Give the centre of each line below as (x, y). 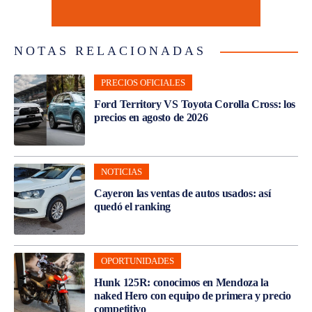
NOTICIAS (122, 171)
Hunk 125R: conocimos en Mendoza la (181, 282)
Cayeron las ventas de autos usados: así (182, 193)
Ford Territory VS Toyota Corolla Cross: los (195, 104)
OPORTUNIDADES (138, 260)
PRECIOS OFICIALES (143, 82)
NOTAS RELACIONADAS (110, 50)
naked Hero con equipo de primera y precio (193, 295)
